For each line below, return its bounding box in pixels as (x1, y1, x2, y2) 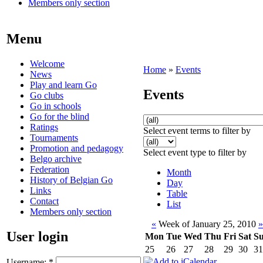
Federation (30, 164, 69, 174)
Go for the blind (30, 111, 89, 122)
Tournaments (30, 132, 78, 143)
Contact (30, 195, 59, 206)
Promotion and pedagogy (30, 143, 123, 153)
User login (6, 228, 68, 244)
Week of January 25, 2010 (156, 218, 258, 229)
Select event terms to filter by (143, 125, 251, 136)
